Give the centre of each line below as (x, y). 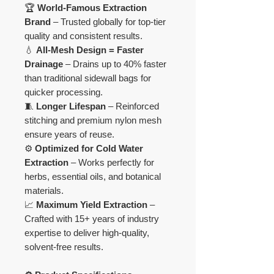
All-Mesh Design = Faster (90, 50)
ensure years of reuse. (69, 135)
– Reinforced (132, 106)
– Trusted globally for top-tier (108, 22)
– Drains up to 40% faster (115, 64)
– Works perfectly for (111, 163)
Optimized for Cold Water (89, 149)
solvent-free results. (64, 247)
